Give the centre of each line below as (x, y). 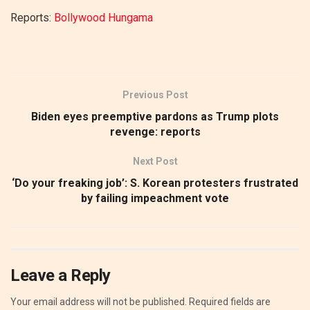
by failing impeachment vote (155, 198)
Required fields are (230, 301)
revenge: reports (155, 131)
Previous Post (155, 94)
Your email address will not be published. (99, 301)
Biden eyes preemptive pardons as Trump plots (155, 116)
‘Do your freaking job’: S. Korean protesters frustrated (155, 183)
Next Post (155, 161)
